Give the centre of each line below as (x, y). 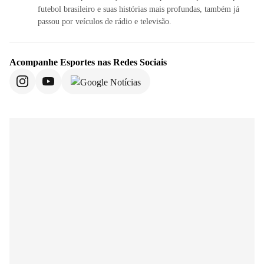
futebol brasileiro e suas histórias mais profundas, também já (138, 9)
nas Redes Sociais (131, 62)
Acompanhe (35, 62)
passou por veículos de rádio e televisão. (105, 22)
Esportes (77, 62)
